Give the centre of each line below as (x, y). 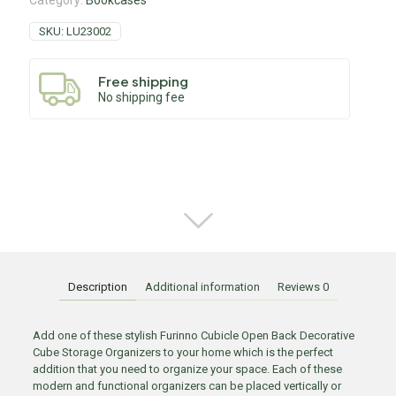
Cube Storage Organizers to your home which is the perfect (183, 352)
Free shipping (143, 80)
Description (97, 287)
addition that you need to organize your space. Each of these (187, 369)
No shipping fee (141, 97)
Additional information (202, 287)
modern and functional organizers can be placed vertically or (187, 386)
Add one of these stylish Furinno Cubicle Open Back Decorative (193, 335)
